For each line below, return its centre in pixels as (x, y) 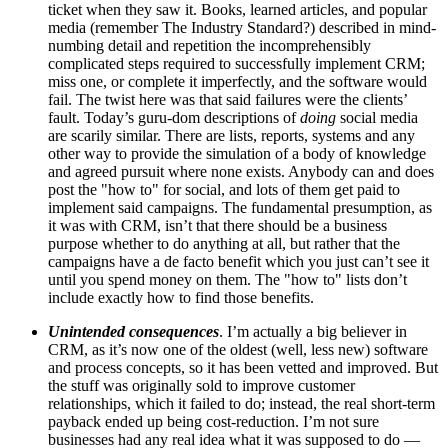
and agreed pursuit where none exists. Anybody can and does (241, 171)
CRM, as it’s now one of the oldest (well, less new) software (238, 349)
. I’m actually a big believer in (313, 331)
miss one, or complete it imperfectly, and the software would (237, 81)
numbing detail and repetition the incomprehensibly (209, 45)
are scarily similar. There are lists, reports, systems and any (231, 135)
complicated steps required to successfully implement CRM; (236, 63)
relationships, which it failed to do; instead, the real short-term (241, 403)
